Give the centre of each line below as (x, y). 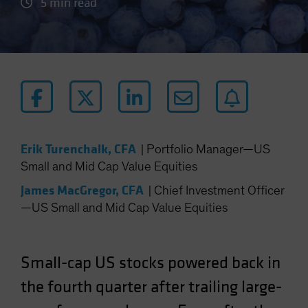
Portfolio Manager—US (208, 150)
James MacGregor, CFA (82, 190)
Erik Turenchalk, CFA (78, 149)
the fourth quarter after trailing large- (151, 287)
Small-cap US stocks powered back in (151, 263)
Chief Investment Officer (219, 191)
